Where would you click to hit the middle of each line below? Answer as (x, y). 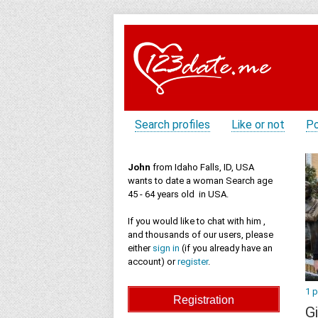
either (140, 248)
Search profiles (172, 125)
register (193, 262)
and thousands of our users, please (201, 235)
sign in (166, 248)
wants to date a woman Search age (200, 181)
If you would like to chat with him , (197, 221)
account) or (153, 262)
